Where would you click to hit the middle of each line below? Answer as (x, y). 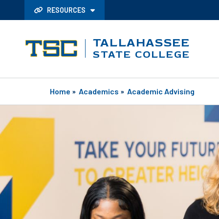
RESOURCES (66, 10)
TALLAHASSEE (142, 43)
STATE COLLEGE (142, 54)
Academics (99, 91)
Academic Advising (161, 91)
